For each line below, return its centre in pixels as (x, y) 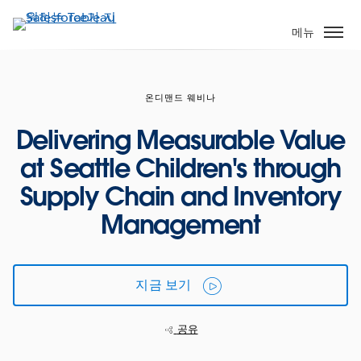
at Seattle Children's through (180, 168)
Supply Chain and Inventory (180, 196)
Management (180, 224)
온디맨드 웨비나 (180, 98)
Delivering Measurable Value (180, 139)
